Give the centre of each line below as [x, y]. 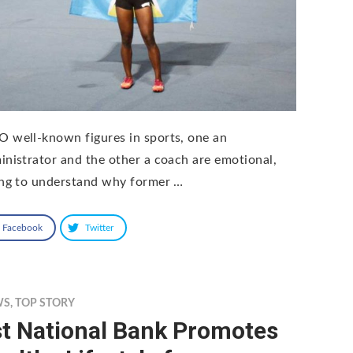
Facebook [23, 227]
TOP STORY [45, 303]
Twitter [100, 227]
